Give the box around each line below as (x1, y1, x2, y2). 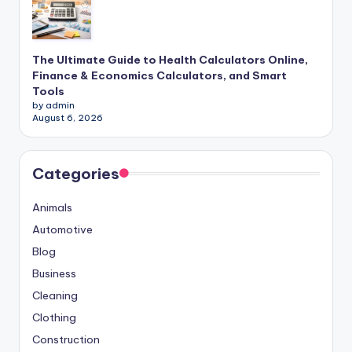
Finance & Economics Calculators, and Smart (32, 68, 287, 83)
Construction (32, 332, 100, 347)
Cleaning (32, 288, 78, 303)
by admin (32, 100, 75, 112)
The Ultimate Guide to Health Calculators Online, (32, 53, 308, 68)
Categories (32, 164, 119, 184)
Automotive (32, 222, 93, 237)
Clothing (32, 310, 76, 325)
